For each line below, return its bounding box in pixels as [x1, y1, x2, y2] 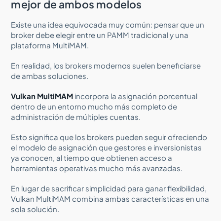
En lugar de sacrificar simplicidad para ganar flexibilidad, [11, 183, 207, 193]
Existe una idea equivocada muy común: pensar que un [11, 19, 205, 29]
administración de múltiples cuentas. [11, 111, 141, 121]
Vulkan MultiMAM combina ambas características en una [11, 193, 210, 203]
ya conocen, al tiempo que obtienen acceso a [11, 152, 173, 162]
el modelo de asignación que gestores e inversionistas [11, 142, 202, 152]
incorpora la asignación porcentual [73, 91, 198, 101]
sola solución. [11, 204, 60, 214]
